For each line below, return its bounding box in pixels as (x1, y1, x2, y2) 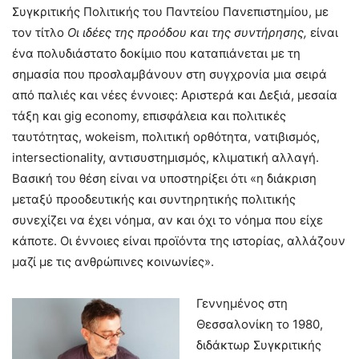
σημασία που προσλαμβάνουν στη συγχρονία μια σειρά (12, 67, 327, 83)
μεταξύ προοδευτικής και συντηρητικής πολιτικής (12, 192, 296, 208)
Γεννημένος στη (196, 296, 288, 312)
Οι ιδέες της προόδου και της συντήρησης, (67, 25, 310, 41)
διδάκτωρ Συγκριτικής (196, 337, 321, 353)
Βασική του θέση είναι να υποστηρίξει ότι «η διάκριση (12, 171, 317, 187)
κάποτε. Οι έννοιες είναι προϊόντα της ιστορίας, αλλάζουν (12, 233, 345, 249)
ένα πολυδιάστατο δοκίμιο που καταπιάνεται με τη (12, 46, 301, 62)
